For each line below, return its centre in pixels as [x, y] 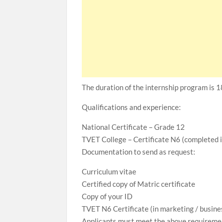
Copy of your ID [107, 196]
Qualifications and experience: [132, 107]
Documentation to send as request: [139, 152]
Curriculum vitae [109, 171]
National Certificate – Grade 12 [134, 127]
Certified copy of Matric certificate [139, 184]
